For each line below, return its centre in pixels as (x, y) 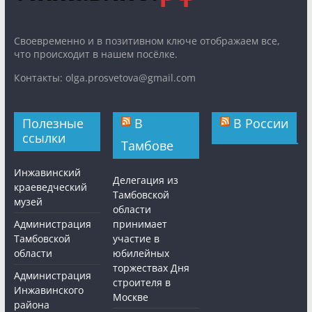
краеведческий (50, 187)
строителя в (142, 283)
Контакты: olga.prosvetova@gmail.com (104, 78)
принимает (140, 224)
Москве (131, 297)
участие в (136, 239)
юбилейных (141, 253)
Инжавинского (48, 290)
